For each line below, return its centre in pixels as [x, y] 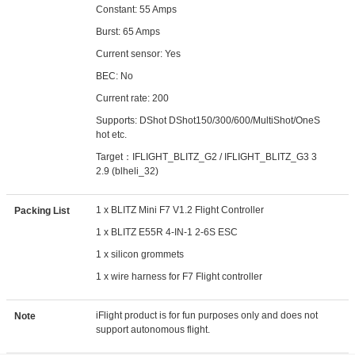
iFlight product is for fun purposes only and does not [207, 315]
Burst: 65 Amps [128, 32]
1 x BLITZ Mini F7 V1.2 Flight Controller [180, 210]
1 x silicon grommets [140, 254]
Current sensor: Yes [139, 54]
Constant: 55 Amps [138, 10]
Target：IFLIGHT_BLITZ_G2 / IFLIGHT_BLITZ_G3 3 [207, 157]
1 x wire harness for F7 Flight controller [179, 277]
